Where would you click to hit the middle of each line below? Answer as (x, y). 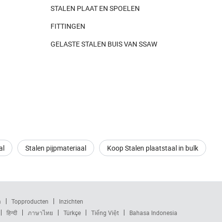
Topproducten (30, 201)
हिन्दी (12, 212)
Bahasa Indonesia (153, 212)
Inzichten (71, 201)
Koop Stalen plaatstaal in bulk (153, 148)
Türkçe (72, 212)
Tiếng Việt (105, 212)
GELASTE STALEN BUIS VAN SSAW (104, 44)
